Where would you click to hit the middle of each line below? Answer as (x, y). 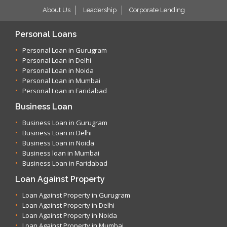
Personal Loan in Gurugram (65, 50)
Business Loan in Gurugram (65, 123)
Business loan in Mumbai (61, 153)
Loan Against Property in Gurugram (76, 195)
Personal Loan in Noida (58, 70)
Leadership (100, 10)
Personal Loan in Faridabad (65, 91)
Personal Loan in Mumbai (61, 81)
